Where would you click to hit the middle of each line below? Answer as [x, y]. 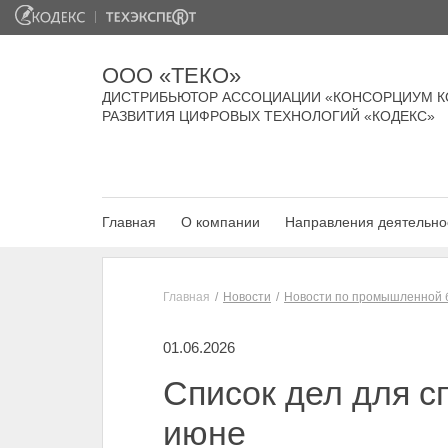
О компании [220, 222]
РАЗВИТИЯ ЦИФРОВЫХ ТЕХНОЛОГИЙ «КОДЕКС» [268, 116]
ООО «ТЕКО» [171, 76]
